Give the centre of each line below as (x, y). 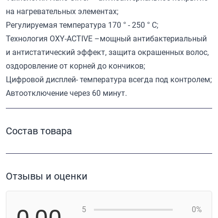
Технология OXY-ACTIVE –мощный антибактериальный (106, 38)
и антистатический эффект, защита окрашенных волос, (107, 52)
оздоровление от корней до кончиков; (75, 66)
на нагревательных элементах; (62, 11)
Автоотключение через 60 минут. (66, 93)
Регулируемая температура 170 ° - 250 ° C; (82, 25)
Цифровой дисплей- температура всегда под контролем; (109, 79)
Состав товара (39, 131)
